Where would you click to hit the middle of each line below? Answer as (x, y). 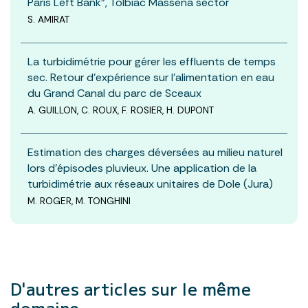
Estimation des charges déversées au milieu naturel (155, 152)
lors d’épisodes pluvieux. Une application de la (142, 168)
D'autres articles (81, 288)
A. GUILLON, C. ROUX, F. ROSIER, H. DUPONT (121, 110)
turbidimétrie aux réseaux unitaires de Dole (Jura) (150, 184)
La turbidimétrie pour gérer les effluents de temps (152, 61)
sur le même (201, 288)
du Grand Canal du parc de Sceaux (114, 93)
